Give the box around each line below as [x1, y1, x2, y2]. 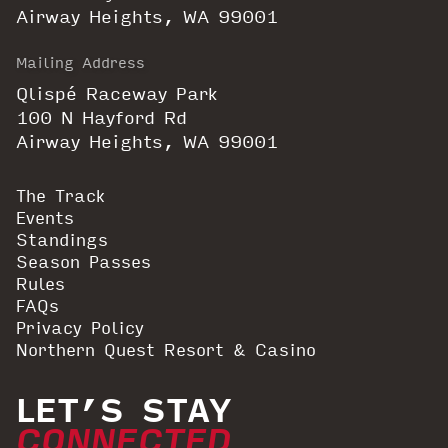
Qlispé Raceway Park [16, 79, 217, 108]
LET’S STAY [16, 381, 231, 436]
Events [16, 204, 74, 232]
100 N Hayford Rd [16, 103, 187, 132]
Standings [16, 226, 108, 254]
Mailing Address [16, 50, 145, 75]
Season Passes [16, 248, 151, 276]
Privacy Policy [16, 314, 144, 342]
